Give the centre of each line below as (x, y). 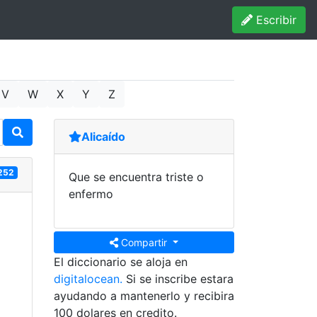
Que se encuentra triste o (136, 177)
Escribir (275, 20)
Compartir (144, 242)
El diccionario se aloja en (121, 262)
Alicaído (103, 137)
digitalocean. (88, 279)
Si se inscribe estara (178, 279)
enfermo (91, 194)
